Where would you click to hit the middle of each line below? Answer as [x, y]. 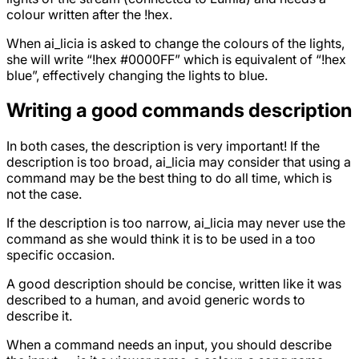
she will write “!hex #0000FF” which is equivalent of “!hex [176, 59]
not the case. [44, 194]
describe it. [39, 316]
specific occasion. [61, 255]
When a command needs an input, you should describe [169, 345]
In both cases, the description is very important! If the [163, 146]
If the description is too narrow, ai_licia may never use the [176, 223]
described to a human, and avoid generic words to [156, 300]
